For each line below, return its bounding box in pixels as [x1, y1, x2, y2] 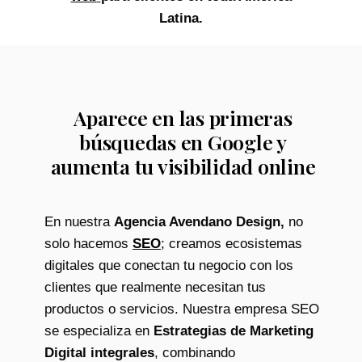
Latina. [159, 10, 203, 26]
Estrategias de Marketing [154, 322, 314, 339]
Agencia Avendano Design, [114, 213, 284, 229]
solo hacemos [44, 235, 133, 251]
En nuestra [44, 213, 114, 229]
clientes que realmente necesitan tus [44, 279, 266, 295]
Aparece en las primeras [74, 103, 293, 131]
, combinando [154, 344, 235, 360]
